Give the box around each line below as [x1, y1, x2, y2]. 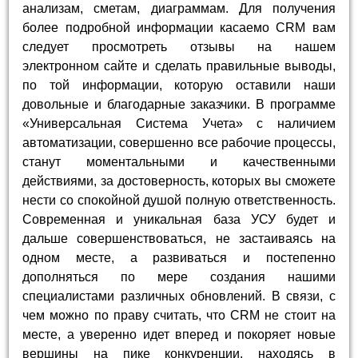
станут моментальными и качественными [22, 155, 336, 169]
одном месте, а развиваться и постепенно [22, 251, 336, 265]
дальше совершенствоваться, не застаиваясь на [22, 232, 336, 246]
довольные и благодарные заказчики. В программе [22, 97, 336, 112]
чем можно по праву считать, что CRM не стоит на [22, 308, 336, 323]
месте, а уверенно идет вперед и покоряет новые [22, 328, 336, 342]
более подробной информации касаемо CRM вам [22, 21, 336, 35]
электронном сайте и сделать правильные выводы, [22, 59, 336, 74]
